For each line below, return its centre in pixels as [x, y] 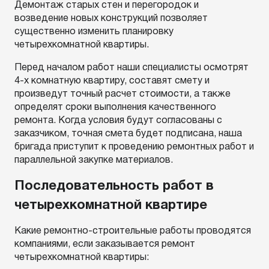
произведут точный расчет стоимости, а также [122, 94]
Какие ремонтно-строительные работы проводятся [133, 231]
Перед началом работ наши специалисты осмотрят [131, 68]
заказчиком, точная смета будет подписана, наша [128, 134]
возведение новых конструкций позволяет [111, 19]
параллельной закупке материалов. [94, 160]
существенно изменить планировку [94, 32]
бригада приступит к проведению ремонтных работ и [134, 147]
